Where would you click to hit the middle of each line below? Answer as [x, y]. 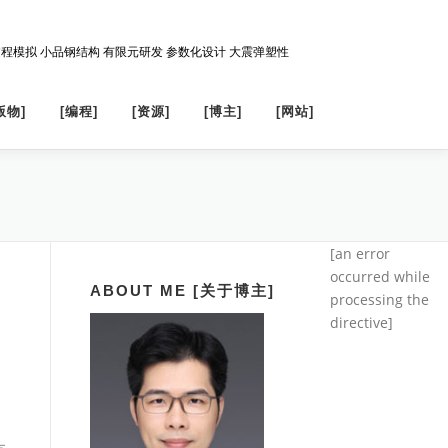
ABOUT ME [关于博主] [182, 290]
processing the [379, 299]
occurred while [380, 276]
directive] [361, 322]
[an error [360, 253]
